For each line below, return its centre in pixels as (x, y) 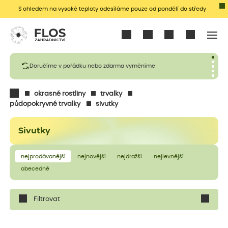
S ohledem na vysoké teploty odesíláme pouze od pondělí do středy (112, 9)
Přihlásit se (149, 36)
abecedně (35, 169)
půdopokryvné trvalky (45, 104)
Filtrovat (47, 199)
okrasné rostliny (60, 94)
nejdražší (130, 156)
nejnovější (91, 156)
